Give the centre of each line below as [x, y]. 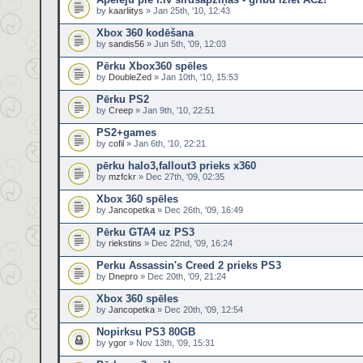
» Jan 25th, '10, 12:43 [187, 11]
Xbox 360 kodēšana [145, 33]
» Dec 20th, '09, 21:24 [182, 276]
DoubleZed [130, 77]
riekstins [125, 243]
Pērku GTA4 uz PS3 [145, 232]
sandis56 [126, 44]
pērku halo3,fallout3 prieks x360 [176, 166]
